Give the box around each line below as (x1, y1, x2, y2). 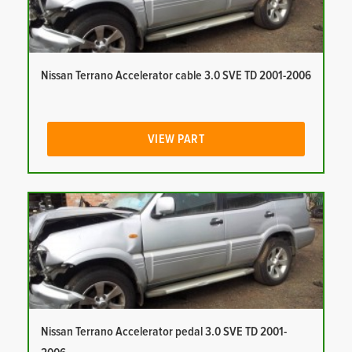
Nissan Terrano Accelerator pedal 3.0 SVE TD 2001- (41, 325, 287, 339)
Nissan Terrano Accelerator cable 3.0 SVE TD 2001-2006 (41, 69, 311, 82)
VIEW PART (147, 133, 205, 146)
